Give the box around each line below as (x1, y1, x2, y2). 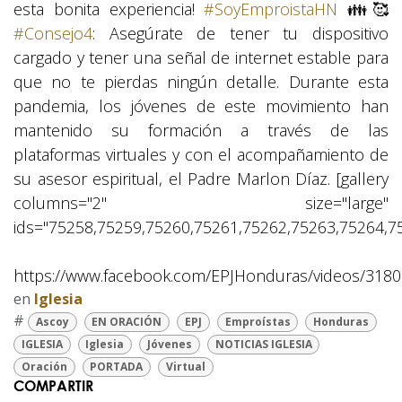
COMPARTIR (13, 377, 93, 395)
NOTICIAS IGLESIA (214, 336, 312, 352)
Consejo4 (24, 22, 92, 44)
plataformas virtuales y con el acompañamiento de (13, 143, 389, 165)
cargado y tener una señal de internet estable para (13, 46, 389, 68)
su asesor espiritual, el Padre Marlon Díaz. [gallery (13, 167, 389, 189)
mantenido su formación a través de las (13, 118, 389, 141)
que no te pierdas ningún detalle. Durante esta (13, 70, 389, 92)
